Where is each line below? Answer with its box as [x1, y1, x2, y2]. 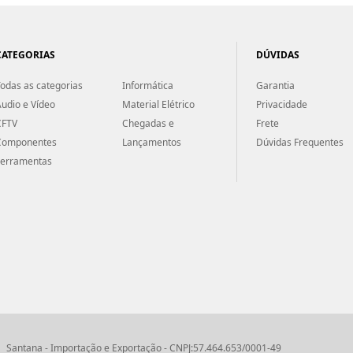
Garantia [256, 78, 295, 92]
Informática [121, 78, 173, 92]
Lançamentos [121, 135, 181, 149]
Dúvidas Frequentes [256, 135, 344, 149]
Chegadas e [121, 116, 176, 130]
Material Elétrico [121, 97, 195, 111]
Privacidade [256, 97, 307, 111]
